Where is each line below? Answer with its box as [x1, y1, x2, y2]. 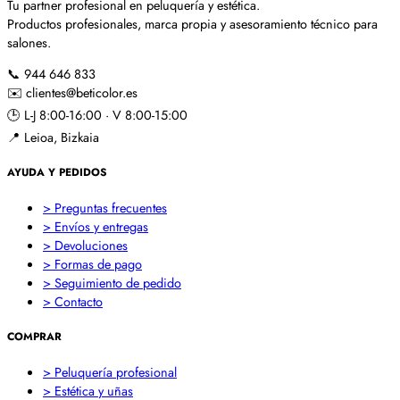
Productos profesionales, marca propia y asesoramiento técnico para [7, 13, 378, 33]
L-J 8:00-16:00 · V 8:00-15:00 [24, 105, 187, 124]
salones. [7, 32, 51, 52]
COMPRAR [7, 329, 62, 346]
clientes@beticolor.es [26, 83, 137, 102]
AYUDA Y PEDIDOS [7, 164, 107, 181]
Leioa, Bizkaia [24, 128, 99, 146]
